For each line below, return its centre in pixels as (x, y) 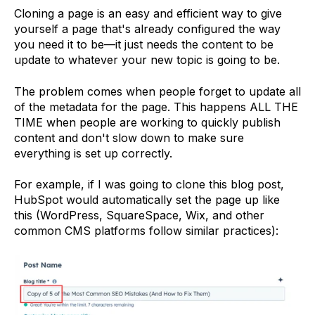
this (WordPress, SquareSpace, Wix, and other (139, 216)
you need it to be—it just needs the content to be (144, 45)
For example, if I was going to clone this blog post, (149, 185)
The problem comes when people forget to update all (157, 91)
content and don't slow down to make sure (129, 137)
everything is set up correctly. (93, 153)
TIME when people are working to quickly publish (147, 122)
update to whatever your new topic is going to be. (147, 60)
